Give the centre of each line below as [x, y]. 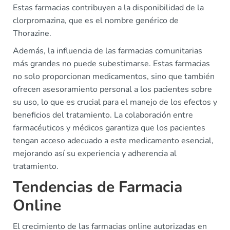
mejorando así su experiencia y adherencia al [95, 154]
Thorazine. [32, 34]
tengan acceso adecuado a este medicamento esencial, [113, 141]
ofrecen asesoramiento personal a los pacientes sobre [112, 90]
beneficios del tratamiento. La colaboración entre [103, 115]
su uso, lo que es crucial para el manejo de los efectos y [115, 102]
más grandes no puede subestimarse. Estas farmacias [111, 64]
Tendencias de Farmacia [98, 187]
